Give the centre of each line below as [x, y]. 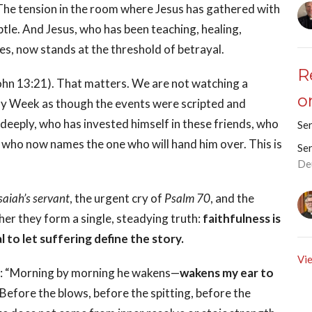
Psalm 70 [187, 198]
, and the [232, 198]
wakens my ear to [227, 273]
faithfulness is [242, 219]
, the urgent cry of [117, 198]
